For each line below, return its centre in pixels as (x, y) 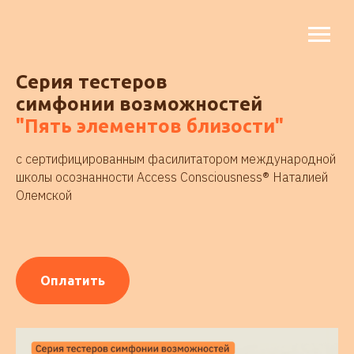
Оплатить (73, 280)
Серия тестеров (92, 82)
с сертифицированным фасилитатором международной (176, 159)
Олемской (44, 195)
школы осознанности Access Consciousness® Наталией (172, 177)
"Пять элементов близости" (150, 126)
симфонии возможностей (139, 104)
